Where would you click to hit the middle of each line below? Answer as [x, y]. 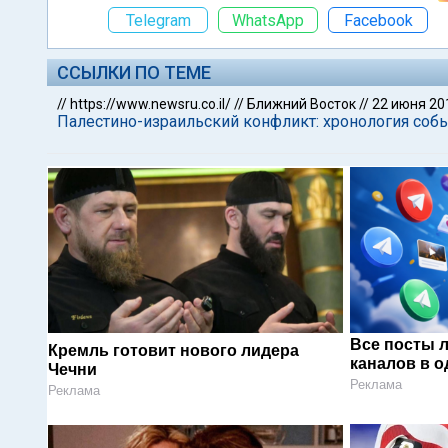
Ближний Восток [301, 104]
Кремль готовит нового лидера [173, 350]
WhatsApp [268, 20]
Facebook [378, 20]
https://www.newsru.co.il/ [150, 104]
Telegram [158, 20]
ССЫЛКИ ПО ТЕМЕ [134, 72]
